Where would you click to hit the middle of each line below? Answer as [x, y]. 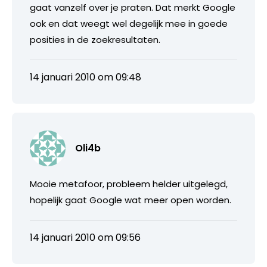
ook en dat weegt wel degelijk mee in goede [129, 23]
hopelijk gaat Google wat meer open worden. [131, 200]
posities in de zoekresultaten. [95, 39]
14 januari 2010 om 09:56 [85, 237]
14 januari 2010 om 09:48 [86, 77]
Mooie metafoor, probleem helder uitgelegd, [129, 184]
